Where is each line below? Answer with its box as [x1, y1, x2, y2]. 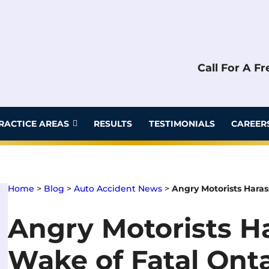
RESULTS [94, 118, 132, 129]
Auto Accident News [74, 183, 163, 195]
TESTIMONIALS [148, 118, 215, 129]
